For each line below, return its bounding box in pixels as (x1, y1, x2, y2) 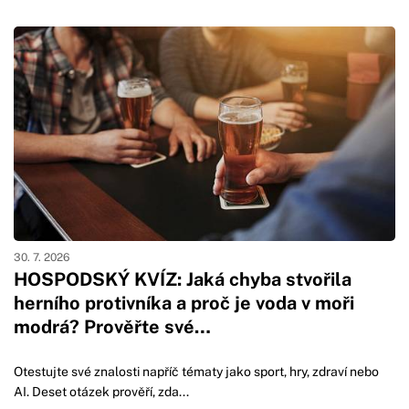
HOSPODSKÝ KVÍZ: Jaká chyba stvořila (14, 268, 351, 291)
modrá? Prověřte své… (14, 316, 211, 339)
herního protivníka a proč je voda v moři (14, 292, 354, 315)
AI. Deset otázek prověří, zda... (14, 384, 189, 400)
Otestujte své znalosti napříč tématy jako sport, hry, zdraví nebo (14, 364, 379, 380)
